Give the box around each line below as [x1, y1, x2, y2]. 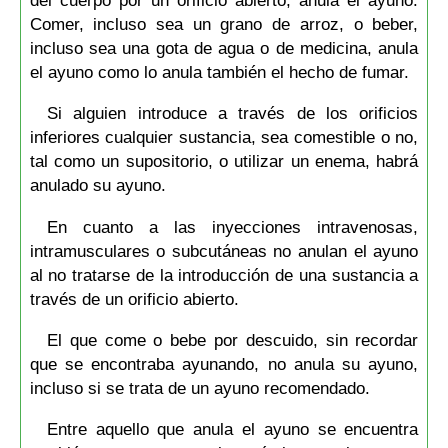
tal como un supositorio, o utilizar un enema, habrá [29, 151, 419, 172]
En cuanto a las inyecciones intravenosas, [46, 216, 419, 237]
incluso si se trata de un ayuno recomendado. [29, 378, 370, 399]
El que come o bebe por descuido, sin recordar [46, 330, 419, 351]
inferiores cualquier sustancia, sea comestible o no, [29, 127, 419, 148]
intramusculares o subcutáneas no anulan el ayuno [29, 240, 419, 261]
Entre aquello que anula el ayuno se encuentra [46, 419, 419, 440]
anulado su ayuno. [29, 175, 166, 196]
